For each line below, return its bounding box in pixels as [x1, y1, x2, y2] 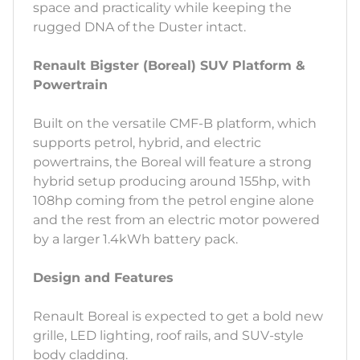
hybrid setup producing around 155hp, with [33, 174, 311, 190]
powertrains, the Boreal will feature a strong [33, 154, 312, 170]
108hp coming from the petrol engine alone [33, 193, 314, 209]
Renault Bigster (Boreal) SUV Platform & [33, 58, 305, 74]
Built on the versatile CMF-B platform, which [33, 116, 317, 132]
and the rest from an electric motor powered [33, 212, 320, 228]
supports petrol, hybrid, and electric [33, 135, 261, 151]
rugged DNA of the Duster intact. [33, 19, 246, 35]
